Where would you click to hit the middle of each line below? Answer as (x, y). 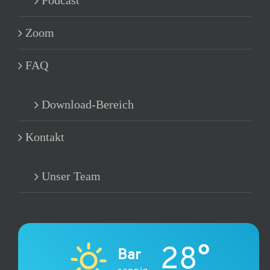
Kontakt (45, 137)
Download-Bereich (88, 105)
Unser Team (71, 176)
